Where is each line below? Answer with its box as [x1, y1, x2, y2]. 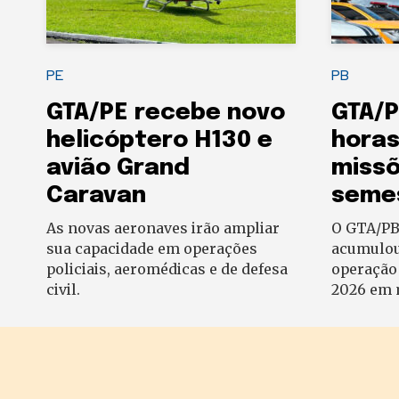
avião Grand [46, 156, 190, 181]
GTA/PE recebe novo [46, 101, 285, 126]
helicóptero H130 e [46, 128, 273, 153]
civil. [46, 281, 80, 299]
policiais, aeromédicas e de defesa [46, 260, 288, 279]
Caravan [46, 183, 152, 208]
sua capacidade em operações [46, 240, 257, 258]
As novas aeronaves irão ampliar [46, 219, 280, 238]
